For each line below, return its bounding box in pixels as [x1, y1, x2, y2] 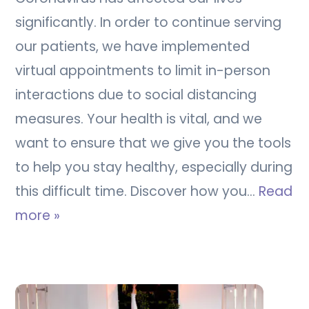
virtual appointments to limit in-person [15, 61, 271, 80]
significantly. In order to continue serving [15, 12, 282, 32]
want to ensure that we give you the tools [15, 133, 292, 152]
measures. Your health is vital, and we [15, 109, 263, 128]
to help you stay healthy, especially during [15, 157, 293, 177]
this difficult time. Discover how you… [15, 181, 259, 201]
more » [15, 206, 61, 225]
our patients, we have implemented [15, 37, 250, 56]
